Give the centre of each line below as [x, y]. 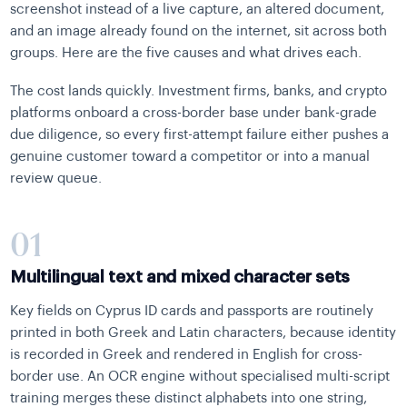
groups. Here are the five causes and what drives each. [186, 54]
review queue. [56, 179]
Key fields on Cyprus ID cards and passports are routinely [192, 312]
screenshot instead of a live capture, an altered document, [198, 10]
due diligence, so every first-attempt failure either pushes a [200, 135]
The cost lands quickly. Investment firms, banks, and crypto [199, 92]
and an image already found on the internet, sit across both [199, 32]
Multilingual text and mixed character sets [180, 277]
